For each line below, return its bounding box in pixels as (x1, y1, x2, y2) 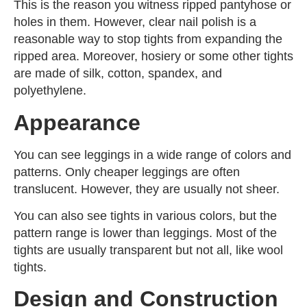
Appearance (14, 110, 140, 135)
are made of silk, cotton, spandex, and (14, 66, 222, 81)
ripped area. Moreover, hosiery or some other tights (14, 49, 293, 64)
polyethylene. (14, 84, 86, 98)
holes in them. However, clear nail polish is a (14, 15, 256, 29)
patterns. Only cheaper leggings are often (14, 164, 240, 179)
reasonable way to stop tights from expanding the (14, 32, 282, 47)
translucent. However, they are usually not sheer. (14, 182, 280, 196)
